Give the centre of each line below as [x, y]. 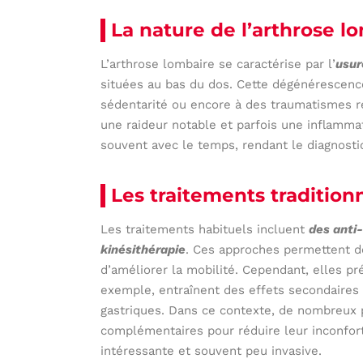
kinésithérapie [143, 249]
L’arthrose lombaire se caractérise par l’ [218, 64]
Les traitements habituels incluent [205, 229]
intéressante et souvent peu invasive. [211, 350]
